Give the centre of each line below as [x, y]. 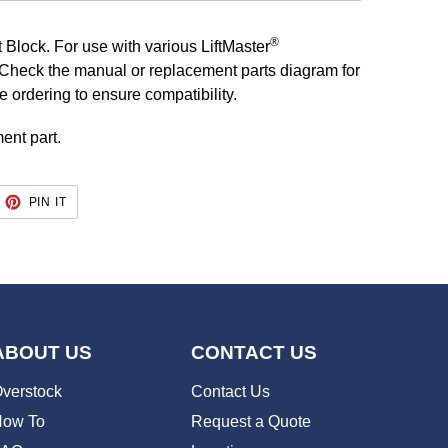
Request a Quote [250, 421]
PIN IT [48, 202]
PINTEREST [104, 223]
